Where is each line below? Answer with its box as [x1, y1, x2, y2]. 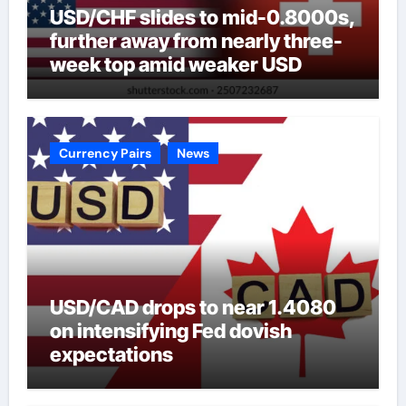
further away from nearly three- [49, 29, 343, 53]
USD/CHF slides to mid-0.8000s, [49, 5, 356, 30]
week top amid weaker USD [49, 53, 302, 77]
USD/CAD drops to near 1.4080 [49, 295, 336, 319]
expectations [49, 342, 173, 366]
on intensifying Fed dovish [49, 318, 292, 343]
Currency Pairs [58, 144, 151, 161]
